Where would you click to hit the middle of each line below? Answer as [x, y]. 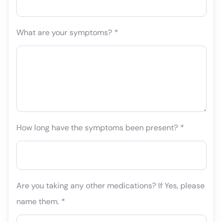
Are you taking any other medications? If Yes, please [111, 185]
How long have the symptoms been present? [98, 127]
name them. [39, 201]
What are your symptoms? [65, 32]
